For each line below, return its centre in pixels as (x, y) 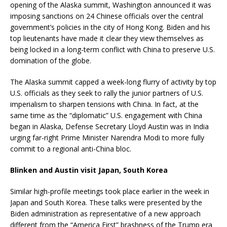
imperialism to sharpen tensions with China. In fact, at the (104, 104)
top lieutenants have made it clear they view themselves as (107, 38)
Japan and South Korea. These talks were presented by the (106, 202)
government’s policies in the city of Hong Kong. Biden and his (110, 27)
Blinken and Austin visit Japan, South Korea (89, 170)
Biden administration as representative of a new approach (105, 213)
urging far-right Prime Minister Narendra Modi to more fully (107, 137)
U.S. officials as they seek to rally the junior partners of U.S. (107, 93)
